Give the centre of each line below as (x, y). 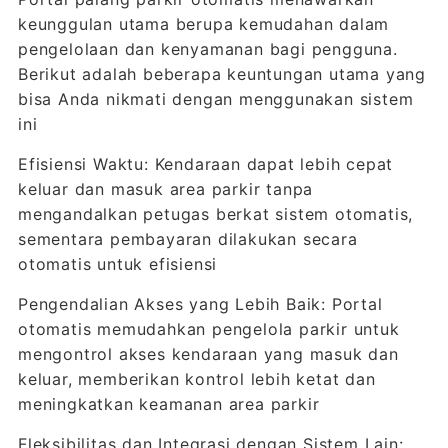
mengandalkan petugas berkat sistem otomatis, (215, 214)
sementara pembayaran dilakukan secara (187, 239)
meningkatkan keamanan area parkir (168, 404)
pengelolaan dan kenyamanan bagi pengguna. (207, 49)
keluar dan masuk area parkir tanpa (165, 189)
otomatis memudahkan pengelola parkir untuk (208, 329)
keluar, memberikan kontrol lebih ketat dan (196, 379)
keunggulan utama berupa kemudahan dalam (203, 24)
